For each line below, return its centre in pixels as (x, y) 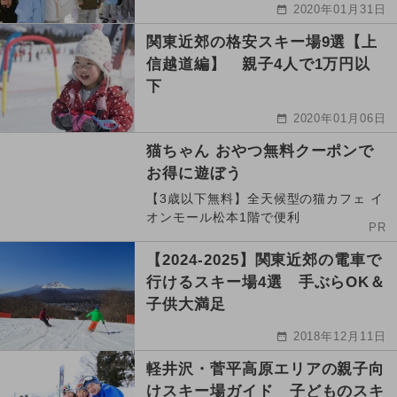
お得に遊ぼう (194, 173)
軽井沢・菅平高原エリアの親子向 (266, 369)
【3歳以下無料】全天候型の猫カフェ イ (265, 198)
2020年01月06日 (340, 118)
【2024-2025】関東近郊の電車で (265, 260)
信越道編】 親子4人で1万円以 (259, 64)
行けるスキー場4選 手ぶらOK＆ (266, 282)
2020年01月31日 (340, 9)
